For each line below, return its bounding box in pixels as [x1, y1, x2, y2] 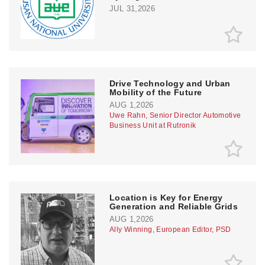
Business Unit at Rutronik [109, 121, 196, 130]
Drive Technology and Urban [109, 78, 231, 88]
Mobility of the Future [109, 87, 202, 97]
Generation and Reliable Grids [109, 201, 238, 211]
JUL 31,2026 [109, 4, 156, 13]
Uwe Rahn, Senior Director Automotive [109, 111, 241, 119]
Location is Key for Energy [109, 192, 223, 202]
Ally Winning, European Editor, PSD [109, 225, 231, 234]
